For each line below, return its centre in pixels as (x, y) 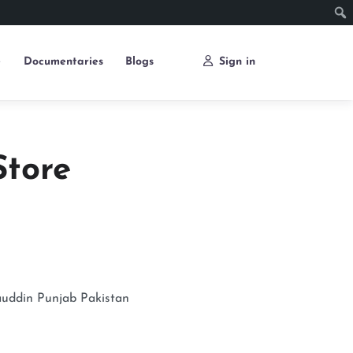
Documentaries (63, 61)
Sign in (237, 61)
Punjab (57, 298)
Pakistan (105, 298)
